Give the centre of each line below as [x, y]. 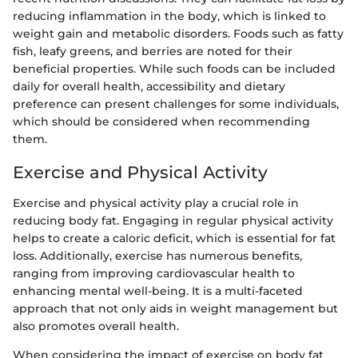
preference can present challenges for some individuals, [176, 104]
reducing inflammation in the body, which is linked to [169, 16]
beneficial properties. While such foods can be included [174, 69]
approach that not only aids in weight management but [175, 308]
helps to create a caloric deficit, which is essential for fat [174, 238]
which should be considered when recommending [161, 122]
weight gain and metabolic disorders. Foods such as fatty [178, 34]
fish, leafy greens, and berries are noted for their [153, 52]
